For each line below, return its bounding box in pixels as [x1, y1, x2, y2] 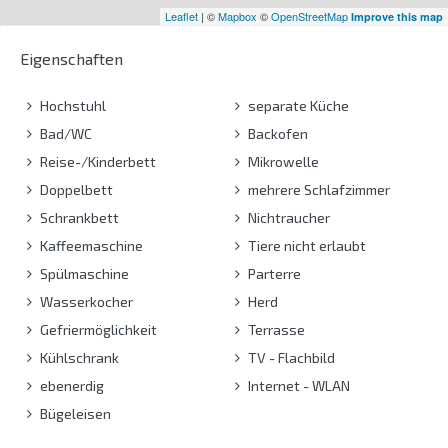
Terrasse [244, 320, 305, 338]
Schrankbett [37, 208, 119, 226]
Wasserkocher [37, 292, 133, 310]
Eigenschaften [20, 48, 123, 68]
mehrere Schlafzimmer [244, 180, 390, 198]
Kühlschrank [37, 348, 119, 366]
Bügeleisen [37, 404, 111, 422]
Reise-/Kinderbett [37, 152, 156, 170]
